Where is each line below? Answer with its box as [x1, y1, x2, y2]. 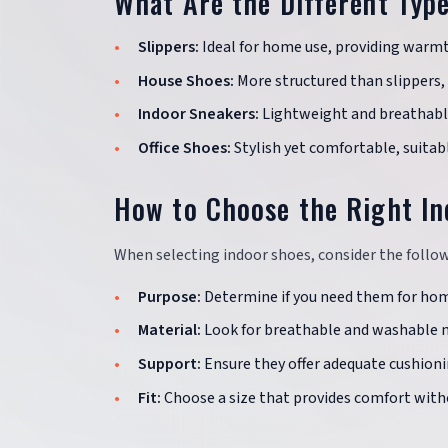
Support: [138, 352, 201, 375]
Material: [138, 319, 201, 342]
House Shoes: [138, 69, 234, 92]
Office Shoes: [138, 136, 231, 159]
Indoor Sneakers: [138, 103, 259, 126]
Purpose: [138, 285, 201, 308]
